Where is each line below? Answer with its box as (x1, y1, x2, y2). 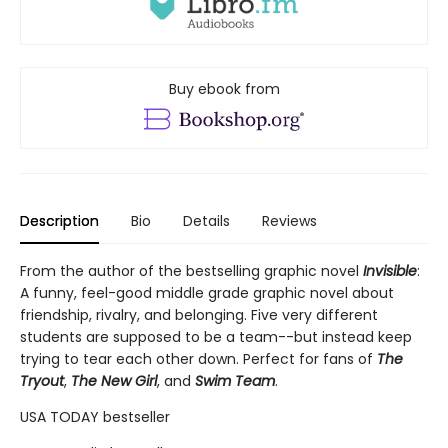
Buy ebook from (168, 79, 280, 100)
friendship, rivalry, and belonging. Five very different (20, 305, 378, 326)
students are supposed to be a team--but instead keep (20, 327, 412, 348)
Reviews (262, 211, 317, 232)
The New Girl (71, 371, 157, 392)
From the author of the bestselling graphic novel (20, 261, 363, 282)
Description (20, 211, 99, 232)
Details (183, 211, 230, 232)
